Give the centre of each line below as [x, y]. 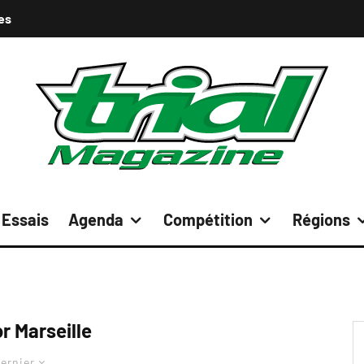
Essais [25, 219]
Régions [321, 219]
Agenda [96, 219]
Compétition [208, 219]
